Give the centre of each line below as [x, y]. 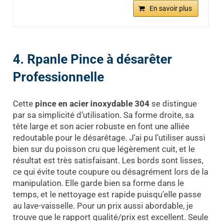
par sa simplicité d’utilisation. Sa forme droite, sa [103, 115]
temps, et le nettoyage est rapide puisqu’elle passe [107, 195]
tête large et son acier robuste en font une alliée [101, 127]
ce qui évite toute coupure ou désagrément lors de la [110, 172]
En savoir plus [170, 8]
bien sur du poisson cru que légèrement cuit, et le [104, 149]
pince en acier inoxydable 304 [92, 104]
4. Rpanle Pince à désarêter [92, 59]
